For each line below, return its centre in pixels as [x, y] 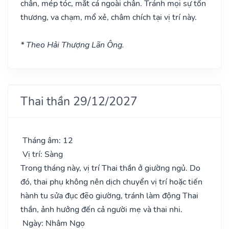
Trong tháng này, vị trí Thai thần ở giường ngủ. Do [110, 168]
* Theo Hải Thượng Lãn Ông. [72, 45]
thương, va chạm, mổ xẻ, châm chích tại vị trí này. [109, 17]
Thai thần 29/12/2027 [79, 101]
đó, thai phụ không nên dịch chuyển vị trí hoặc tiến [111, 182]
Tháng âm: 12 [47, 140]
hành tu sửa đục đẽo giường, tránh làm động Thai [109, 196]
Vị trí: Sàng [42, 154]
